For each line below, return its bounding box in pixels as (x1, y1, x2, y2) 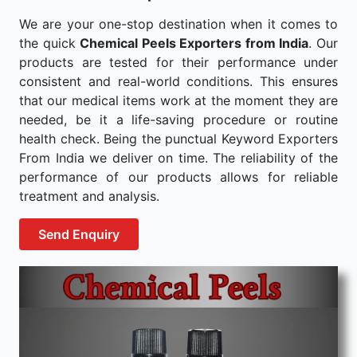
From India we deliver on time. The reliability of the (19, 150, 338, 166)
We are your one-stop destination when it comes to (19, 16, 338, 32)
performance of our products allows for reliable (19, 169, 338, 185)
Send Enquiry (38, 226, 120, 242)
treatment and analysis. (19, 188, 159, 204)
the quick (19, 35, 80, 51)
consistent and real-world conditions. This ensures (19, 73, 338, 89)
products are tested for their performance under (19, 54, 338, 70)
